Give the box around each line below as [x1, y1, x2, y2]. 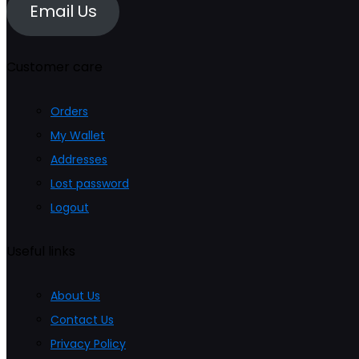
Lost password [50, 175, 129, 192]
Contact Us [50, 311, 114, 328]
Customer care [6, 58, 103, 77]
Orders [50, 103, 88, 120]
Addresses [50, 151, 107, 168]
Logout [50, 200, 89, 216]
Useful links [6, 241, 75, 260]
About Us [50, 287, 100, 304]
